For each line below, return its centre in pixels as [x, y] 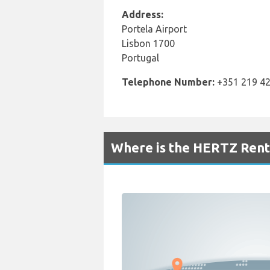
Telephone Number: [168, 82]
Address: [143, 14]
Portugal [140, 58]
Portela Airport [154, 29]
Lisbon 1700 [148, 43]
